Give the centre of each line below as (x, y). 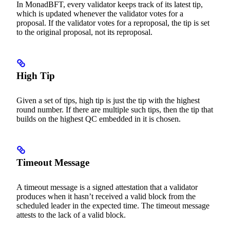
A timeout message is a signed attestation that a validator (107, 187)
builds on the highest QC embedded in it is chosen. (99, 119)
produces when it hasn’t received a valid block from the (106, 196)
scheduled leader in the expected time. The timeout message (113, 205)
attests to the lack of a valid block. (71, 215)
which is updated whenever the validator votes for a (100, 13)
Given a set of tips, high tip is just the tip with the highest (108, 100)
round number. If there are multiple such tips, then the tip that (115, 109)
